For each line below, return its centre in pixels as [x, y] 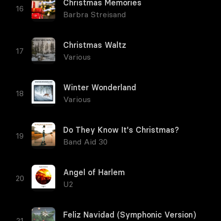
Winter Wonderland [100, 87]
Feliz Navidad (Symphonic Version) [129, 215]
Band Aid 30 [85, 142]
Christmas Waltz [95, 45]
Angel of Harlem [94, 172]
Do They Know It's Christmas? [121, 130]
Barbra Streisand [94, 14]
